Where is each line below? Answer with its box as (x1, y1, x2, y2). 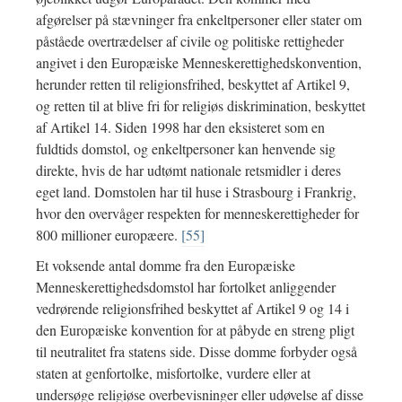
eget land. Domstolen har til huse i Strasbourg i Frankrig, (36, 182, 356, 202)
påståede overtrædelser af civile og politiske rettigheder (36, 31, 344, 51)
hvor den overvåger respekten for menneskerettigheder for (36, 204, 359, 223)
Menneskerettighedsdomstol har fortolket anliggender (36, 277, 336, 297)
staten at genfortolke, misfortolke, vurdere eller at (36, 363, 310, 383)
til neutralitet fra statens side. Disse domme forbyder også (36, 342, 357, 362)
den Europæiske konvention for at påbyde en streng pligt (36, 320, 354, 340)
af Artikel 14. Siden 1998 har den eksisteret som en (36, 118, 325, 137)
